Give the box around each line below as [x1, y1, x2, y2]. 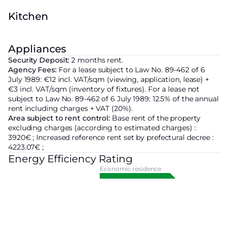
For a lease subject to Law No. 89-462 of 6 [58, 65, 205, 75]
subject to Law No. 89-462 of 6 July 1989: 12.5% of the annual [8, 94, 219, 104]
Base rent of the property [112, 113, 201, 123]
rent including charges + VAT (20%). [8, 104, 133, 113]
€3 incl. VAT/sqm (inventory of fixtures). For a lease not [8, 84, 200, 94]
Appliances [8, 43, 66, 55]
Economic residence [100, 165, 162, 173]
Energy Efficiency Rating [8, 153, 133, 165]
